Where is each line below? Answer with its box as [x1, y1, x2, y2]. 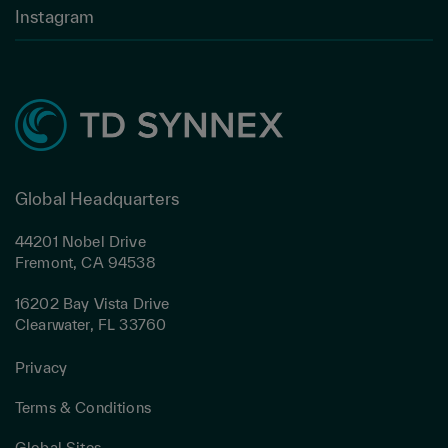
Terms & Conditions [15, 398, 151, 416]
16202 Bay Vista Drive [15, 294, 170, 312]
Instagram [15, 6, 95, 26]
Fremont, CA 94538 [15, 253, 156, 271]
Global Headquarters [15, 188, 180, 208]
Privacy [15, 358, 68, 376]
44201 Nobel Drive [15, 232, 146, 250]
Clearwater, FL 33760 [15, 315, 167, 333]
